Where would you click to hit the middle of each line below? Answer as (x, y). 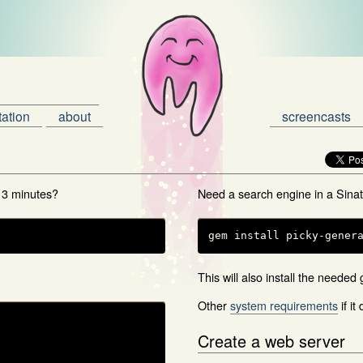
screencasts (316, 116)
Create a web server (271, 340)
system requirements (284, 305)
